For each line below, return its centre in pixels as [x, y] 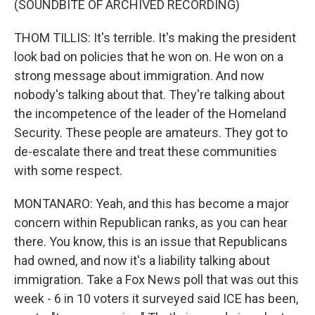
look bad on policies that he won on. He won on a [149, 57]
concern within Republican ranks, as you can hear [151, 223]
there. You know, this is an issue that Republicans [151, 242]
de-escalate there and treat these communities [146, 152]
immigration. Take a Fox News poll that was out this [156, 279]
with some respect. [68, 171]
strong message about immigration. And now [139, 76]
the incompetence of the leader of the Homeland [150, 114]
